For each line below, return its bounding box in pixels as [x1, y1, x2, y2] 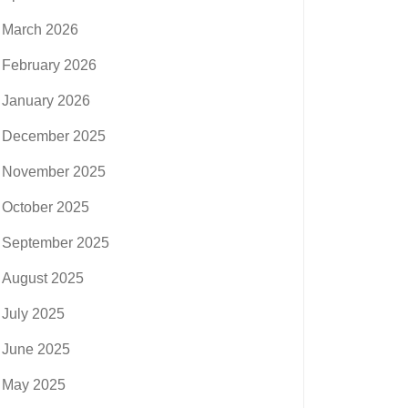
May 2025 [2, 376, 66, 393]
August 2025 [2, 270, 84, 286]
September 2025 [2, 234, 109, 250]
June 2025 [2, 341, 70, 357]
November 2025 [2, 163, 106, 179]
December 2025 [2, 127, 106, 144]
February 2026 [2, 56, 97, 73]
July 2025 [2, 305, 65, 321]
